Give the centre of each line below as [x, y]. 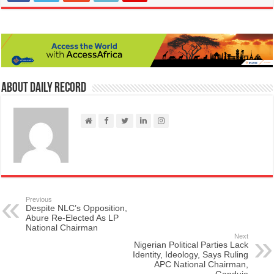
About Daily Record [44, 89]
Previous [39, 200]
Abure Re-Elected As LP [72, 218]
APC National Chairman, [201, 265]
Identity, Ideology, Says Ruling [190, 255]
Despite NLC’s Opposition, [77, 208]
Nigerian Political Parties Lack [191, 245]
